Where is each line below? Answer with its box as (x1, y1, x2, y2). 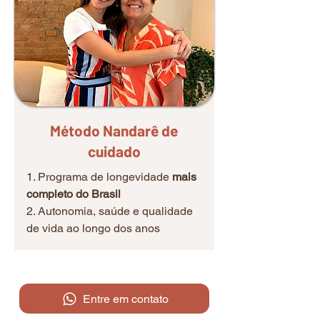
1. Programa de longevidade (26, 170, 172, 184)
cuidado (87, 142, 141, 160)
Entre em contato (83, 291, 169, 306)
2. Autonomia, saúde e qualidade (26, 204, 193, 218)
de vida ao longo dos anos (26, 221, 160, 235)
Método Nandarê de (50, 121, 178, 139)
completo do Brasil (26, 187, 121, 201)
